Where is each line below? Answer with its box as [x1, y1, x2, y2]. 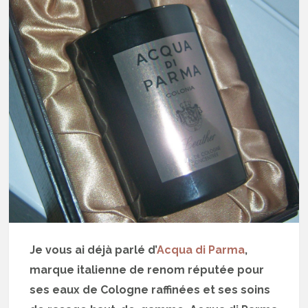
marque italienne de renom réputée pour [30, 263, 265, 277]
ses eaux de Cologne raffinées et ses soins [30, 283, 271, 297]
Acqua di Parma [157, 243, 245, 257]
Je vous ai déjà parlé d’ [30, 243, 157, 257]
